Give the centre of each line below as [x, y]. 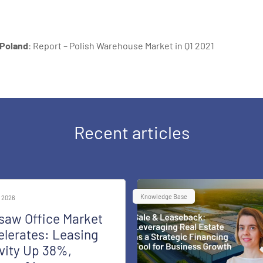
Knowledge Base [164, 196]
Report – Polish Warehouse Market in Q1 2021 [124, 45]
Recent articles [131, 132]
